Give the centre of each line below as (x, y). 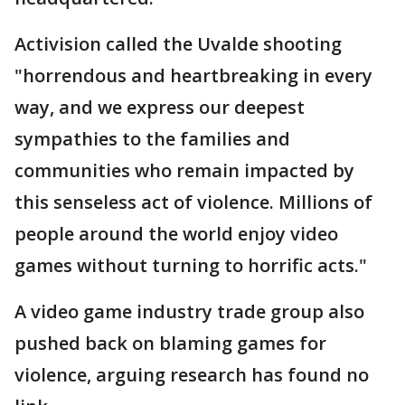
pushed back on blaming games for (170, 343)
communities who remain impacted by (184, 170)
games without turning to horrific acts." (191, 265)
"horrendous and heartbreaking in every (193, 75)
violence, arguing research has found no (192, 374)
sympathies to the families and (152, 138)
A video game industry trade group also (189, 311)
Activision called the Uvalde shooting (178, 43)
